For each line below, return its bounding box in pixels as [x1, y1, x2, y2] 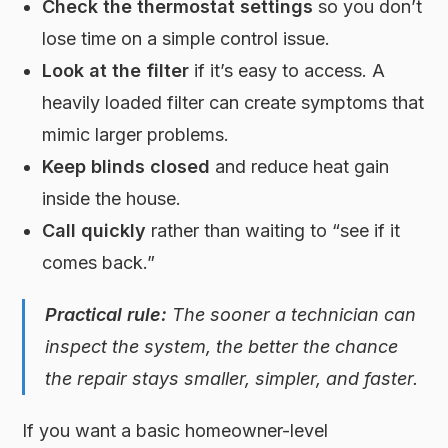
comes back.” [42, 251, 156, 273]
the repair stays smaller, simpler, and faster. [45, 367, 419, 389]
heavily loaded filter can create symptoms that [42, 91, 425, 113]
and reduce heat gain [210, 155, 390, 177]
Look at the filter [42, 59, 190, 81]
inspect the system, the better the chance [45, 335, 399, 357]
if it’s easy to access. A [189, 59, 386, 81]
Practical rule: [45, 303, 168, 325]
